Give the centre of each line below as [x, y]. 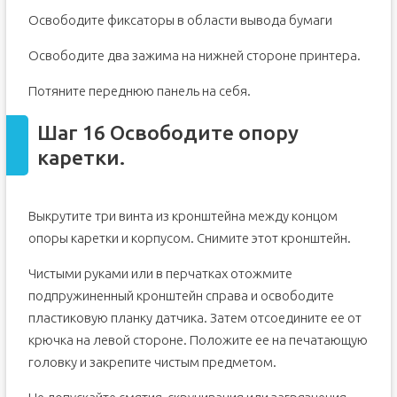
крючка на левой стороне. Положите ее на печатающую [198, 340]
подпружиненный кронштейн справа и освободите [181, 296]
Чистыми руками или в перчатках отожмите [160, 273]
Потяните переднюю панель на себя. [139, 91]
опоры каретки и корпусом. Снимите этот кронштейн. [189, 238]
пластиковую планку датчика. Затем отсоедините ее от [195, 318]
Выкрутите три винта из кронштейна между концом [183, 216]
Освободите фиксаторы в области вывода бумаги [180, 20]
